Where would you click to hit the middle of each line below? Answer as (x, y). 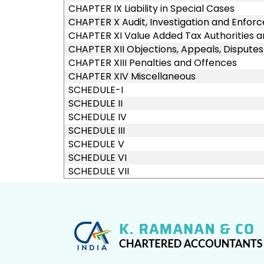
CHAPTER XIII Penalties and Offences (152, 63)
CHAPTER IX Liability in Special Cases (151, 9)
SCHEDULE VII (98, 171)
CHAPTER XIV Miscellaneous (132, 76)
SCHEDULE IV (97, 117)
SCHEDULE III (96, 131)
